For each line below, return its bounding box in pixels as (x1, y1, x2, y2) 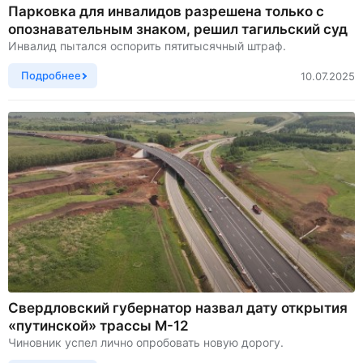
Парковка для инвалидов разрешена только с (8, 3, 324, 19)
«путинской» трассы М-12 (8, 317, 189, 334)
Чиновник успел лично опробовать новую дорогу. (8, 335, 287, 349)
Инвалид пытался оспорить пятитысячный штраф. (8, 39, 286, 53)
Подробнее (21, 69, 81, 82)
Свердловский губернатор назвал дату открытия (8, 299, 348, 316)
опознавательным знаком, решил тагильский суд (8, 21, 348, 37)
